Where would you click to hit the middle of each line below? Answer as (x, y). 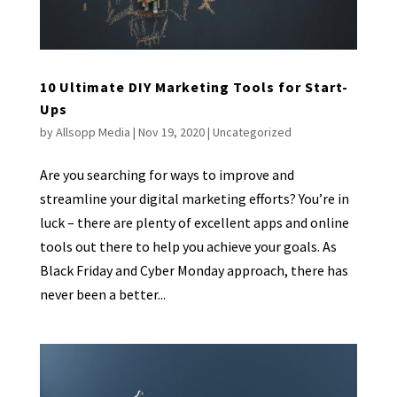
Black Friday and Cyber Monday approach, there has (194, 270)
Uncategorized (252, 132)
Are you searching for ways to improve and (167, 174)
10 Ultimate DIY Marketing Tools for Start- (194, 86)
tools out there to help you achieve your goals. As (188, 246)
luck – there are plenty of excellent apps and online (194, 222)
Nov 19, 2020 (171, 132)
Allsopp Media (93, 132)
